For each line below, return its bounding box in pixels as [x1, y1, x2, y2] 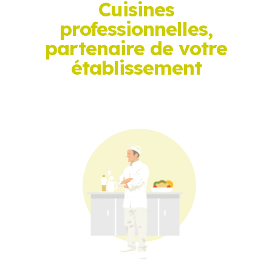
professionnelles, [59, 16, 212, 41]
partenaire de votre [45, 36, 227, 60]
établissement [70, 55, 202, 80]
